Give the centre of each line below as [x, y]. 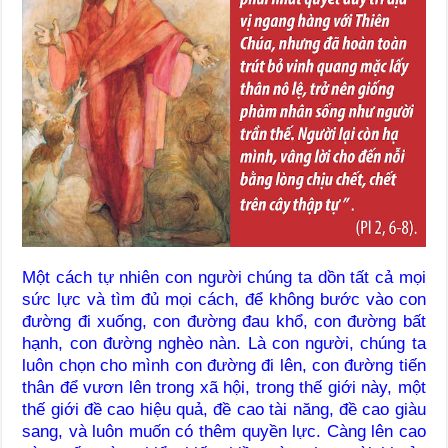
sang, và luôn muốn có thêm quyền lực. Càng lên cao [224, 431]
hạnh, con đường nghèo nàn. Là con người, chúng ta [224, 343]
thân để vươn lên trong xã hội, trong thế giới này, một [224, 387]
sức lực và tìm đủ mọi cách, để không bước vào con [224, 299]
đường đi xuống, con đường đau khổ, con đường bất [224, 321]
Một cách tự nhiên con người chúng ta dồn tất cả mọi [224, 277]
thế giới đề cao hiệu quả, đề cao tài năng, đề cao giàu [224, 409]
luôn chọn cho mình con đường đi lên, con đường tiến [224, 365]
